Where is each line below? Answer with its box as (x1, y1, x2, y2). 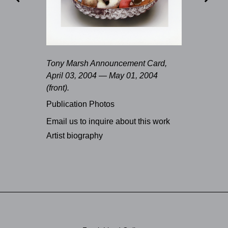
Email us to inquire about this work (46, 117, 170, 126)
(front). (46, 83, 69, 92)
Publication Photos (46, 99, 115, 108)
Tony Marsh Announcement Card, (46, 59, 167, 68)
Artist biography (46, 131, 103, 140)
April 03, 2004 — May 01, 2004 (46, 71, 158, 80)
